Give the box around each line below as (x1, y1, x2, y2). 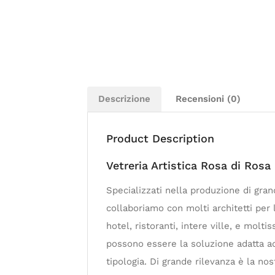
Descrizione (98, 93, 150, 104)
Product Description (106, 131, 214, 145)
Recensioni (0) (176, 93, 241, 104)
